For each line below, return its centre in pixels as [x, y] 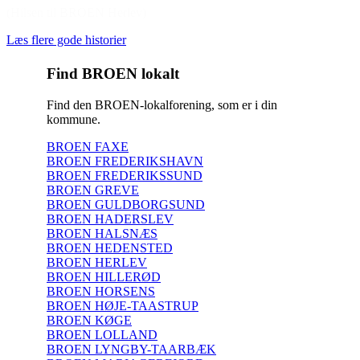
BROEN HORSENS [101, 291]
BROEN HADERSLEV [110, 219]
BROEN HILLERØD [104, 276]
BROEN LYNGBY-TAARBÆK [131, 349]
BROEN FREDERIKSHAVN [125, 161]
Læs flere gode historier [66, 39]
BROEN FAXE [88, 146]
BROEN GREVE [93, 190]
